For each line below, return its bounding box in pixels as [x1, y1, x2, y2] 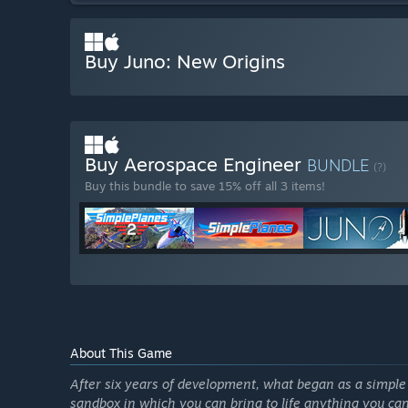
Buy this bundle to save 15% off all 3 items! [85, 178, 325, 194]
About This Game [70, 345, 172, 362]
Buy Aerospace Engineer [85, 152, 307, 177]
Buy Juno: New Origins [85, 49, 285, 74]
